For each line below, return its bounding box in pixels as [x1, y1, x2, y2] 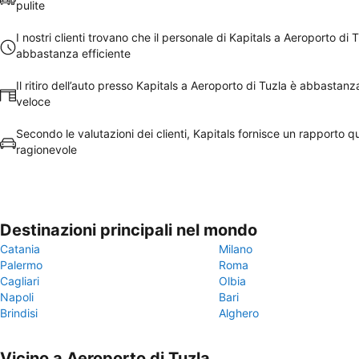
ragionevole [16, 143, 77, 156]
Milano [219, 242, 252, 256]
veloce [16, 95, 50, 108]
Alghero [219, 306, 259, 320]
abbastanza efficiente [16, 46, 131, 60]
